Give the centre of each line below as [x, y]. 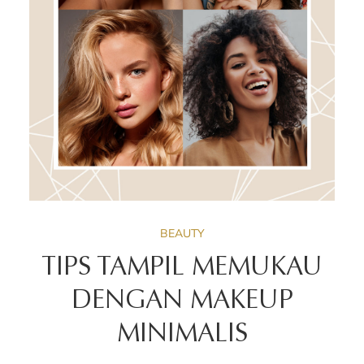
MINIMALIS [182, 336]
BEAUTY [182, 234]
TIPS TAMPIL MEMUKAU [182, 269]
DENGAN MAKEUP [182, 303]
